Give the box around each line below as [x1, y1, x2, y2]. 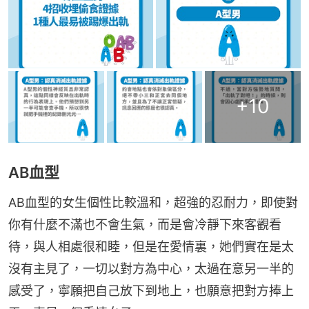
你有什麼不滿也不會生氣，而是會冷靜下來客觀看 [8, 217, 281, 232]
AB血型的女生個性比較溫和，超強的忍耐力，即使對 [8, 195, 298, 210]
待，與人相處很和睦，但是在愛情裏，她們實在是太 [8, 239, 294, 254]
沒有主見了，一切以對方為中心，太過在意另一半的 [8, 261, 294, 276]
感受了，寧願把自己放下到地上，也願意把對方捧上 [8, 283, 294, 298]
